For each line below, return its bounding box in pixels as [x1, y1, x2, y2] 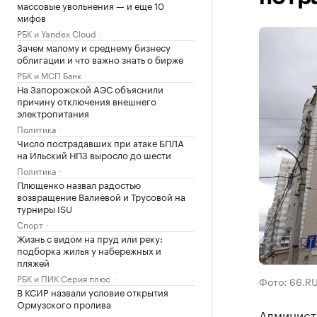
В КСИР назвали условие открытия [17, 284, 168, 299]
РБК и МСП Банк [17, 68, 81, 81]
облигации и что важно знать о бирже [17, 52, 183, 66]
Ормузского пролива [17, 296, 111, 311]
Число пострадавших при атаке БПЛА [17, 135, 184, 149]
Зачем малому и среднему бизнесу [17, 40, 171, 54]
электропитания [17, 105, 89, 120]
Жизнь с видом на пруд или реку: [17, 231, 163, 245]
